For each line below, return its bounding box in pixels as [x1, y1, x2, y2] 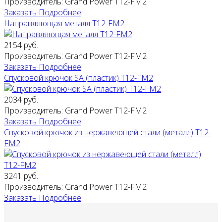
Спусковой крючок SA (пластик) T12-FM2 [4, 72, 153, 84]
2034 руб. [4, 94, 38, 106]
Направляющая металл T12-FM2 [4, 18, 124, 29]
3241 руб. [4, 170, 38, 182]
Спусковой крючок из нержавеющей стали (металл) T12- [4, 127, 211, 138]
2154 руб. [4, 40, 38, 51]
